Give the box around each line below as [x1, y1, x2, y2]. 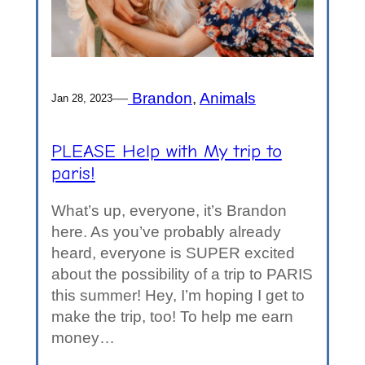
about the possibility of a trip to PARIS [51, 265, 313, 283]
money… [51, 328, 115, 346]
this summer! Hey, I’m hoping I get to [51, 286, 305, 304]
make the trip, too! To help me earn [51, 307, 293, 325]
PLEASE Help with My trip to [51, 140, 282, 162]
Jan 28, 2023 [51, 91, 112, 104]
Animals [199, 89, 256, 107]
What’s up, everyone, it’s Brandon [51, 201, 287, 219]
